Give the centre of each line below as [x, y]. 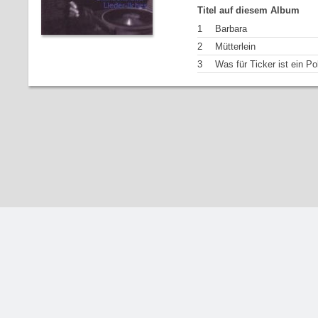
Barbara [231, 29]
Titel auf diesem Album [248, 10]
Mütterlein [235, 46]
